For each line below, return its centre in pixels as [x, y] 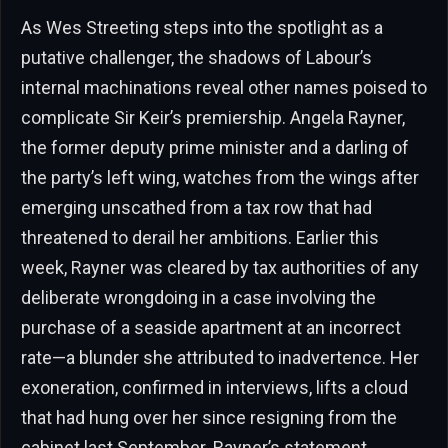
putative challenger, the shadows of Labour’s [196, 57]
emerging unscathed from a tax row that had [196, 207]
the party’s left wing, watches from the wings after [220, 177]
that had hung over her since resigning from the [209, 417]
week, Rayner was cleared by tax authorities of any [220, 267]
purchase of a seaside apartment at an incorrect [211, 327]
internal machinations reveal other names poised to [224, 87]
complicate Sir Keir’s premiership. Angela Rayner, [213, 117]
